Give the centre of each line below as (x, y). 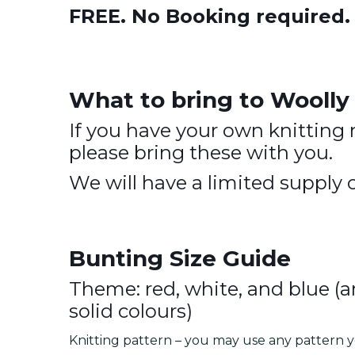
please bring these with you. (201, 153)
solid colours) (131, 311)
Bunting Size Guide (180, 258)
